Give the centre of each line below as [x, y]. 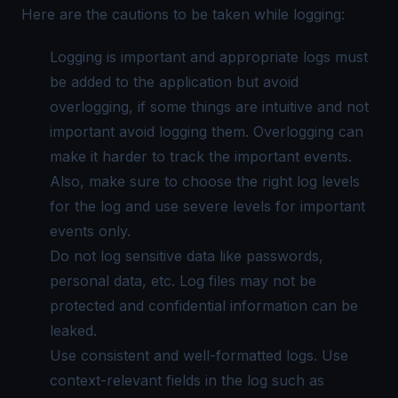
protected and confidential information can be [204, 306]
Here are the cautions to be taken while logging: [183, 14]
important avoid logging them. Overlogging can [207, 131]
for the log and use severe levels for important [207, 206]
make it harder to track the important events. [201, 156]
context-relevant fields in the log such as [187, 380]
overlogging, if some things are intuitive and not [209, 107]
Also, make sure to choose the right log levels [205, 181]
